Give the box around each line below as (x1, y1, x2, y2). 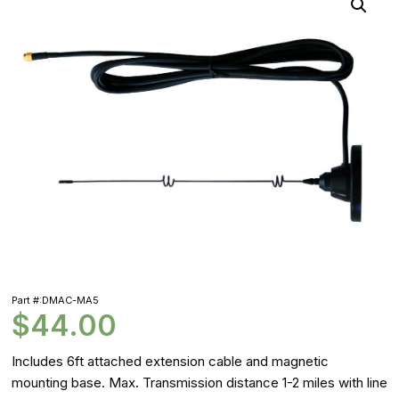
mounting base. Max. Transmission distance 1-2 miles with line (11, 374, 387, 392)
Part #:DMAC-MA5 (11, 294, 99, 307)
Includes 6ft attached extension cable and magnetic (11, 353, 329, 370)
